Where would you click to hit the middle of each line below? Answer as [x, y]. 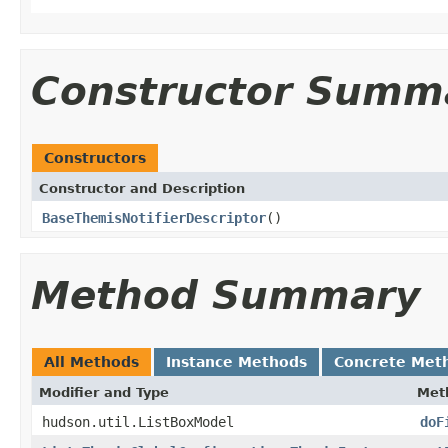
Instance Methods [236, 361]
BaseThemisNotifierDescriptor [154, 217]
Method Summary [225, 295]
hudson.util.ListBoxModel [138, 421]
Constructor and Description [142, 188]
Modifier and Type [104, 392]
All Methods [91, 361]
